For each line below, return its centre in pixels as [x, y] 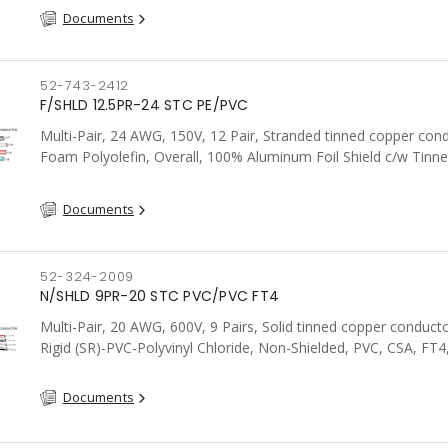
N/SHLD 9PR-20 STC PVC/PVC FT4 [159, 296]
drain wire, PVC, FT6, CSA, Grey [140, 177]
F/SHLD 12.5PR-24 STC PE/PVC [144, 105]
